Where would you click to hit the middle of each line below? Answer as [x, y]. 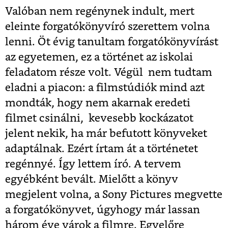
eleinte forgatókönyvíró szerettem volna [107, 27]
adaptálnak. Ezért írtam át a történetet [102, 149]
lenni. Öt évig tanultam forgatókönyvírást [112, 42]
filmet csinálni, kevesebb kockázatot [99, 119]
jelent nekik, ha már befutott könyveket [106, 134]
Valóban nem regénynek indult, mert [100, 12]
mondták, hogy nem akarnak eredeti [98, 103]
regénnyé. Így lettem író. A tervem [93, 164]
